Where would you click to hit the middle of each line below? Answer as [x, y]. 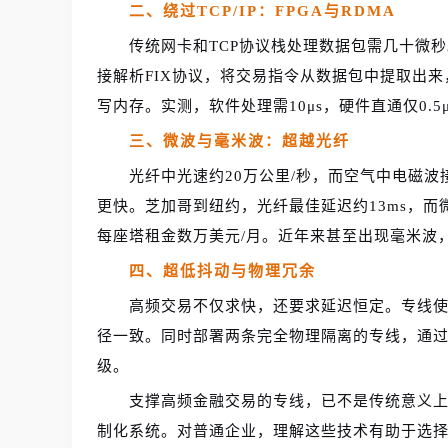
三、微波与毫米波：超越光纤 [239, 140]
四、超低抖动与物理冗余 [222, 270]
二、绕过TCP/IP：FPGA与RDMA [262, 10]
